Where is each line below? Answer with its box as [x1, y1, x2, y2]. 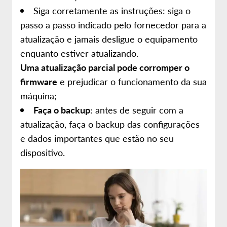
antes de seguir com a [93, 103, 183, 116]
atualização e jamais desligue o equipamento [20, 32, 198, 45]
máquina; [20, 89, 57, 102]
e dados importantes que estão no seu [20, 132, 174, 144]
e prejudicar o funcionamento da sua [57, 75, 207, 88]
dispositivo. [20, 146, 65, 159]
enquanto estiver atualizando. [20, 47, 138, 59]
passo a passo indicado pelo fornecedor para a [20, 18, 206, 31]
